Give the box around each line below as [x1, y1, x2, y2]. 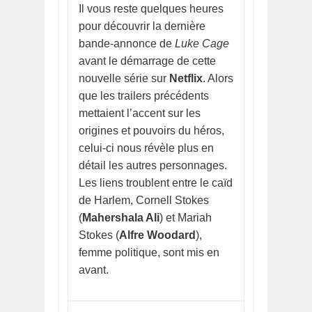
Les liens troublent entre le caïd [79, 177, 233, 189]
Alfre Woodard [119, 229, 196, 242]
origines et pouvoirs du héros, [79, 125, 224, 137]
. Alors [203, 72, 233, 85]
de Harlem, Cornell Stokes [79, 194, 209, 207]
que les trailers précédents [79, 90, 209, 102]
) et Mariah [159, 212, 212, 224]
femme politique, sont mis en [79, 247, 219, 259]
